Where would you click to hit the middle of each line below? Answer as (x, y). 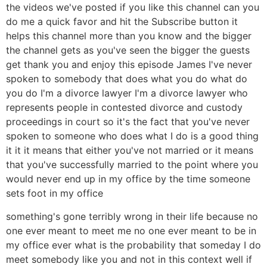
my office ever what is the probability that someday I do (133, 245)
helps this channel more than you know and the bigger (129, 36)
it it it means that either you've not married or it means (130, 150)
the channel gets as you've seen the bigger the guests (128, 50)
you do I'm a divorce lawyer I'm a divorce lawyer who (127, 93)
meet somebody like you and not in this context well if (129, 259)
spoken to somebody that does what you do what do (127, 79)
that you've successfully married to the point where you (132, 165)
